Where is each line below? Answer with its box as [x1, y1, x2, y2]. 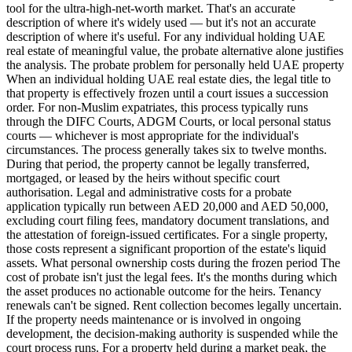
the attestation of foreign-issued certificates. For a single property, [6, 228, 328, 242]
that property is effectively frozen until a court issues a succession [6, 86, 328, 101]
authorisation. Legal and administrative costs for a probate [6, 185, 291, 200]
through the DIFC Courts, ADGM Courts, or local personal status [6, 115, 331, 129]
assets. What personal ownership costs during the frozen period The [6, 256, 340, 270]
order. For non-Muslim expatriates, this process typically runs [6, 101, 308, 115]
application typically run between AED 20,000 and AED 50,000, [6, 200, 328, 214]
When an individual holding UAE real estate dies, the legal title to [6, 72, 331, 86]
